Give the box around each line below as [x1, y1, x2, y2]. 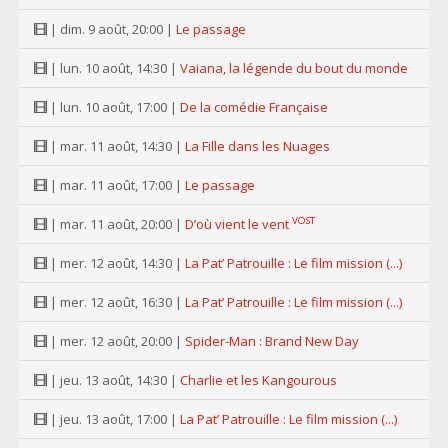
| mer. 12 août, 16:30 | [47, 293, 185, 311]
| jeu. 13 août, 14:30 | [47, 371, 180, 389]
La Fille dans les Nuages [185, 137, 330, 155]
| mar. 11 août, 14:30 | [47, 137, 185, 155]
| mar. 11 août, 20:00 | [47, 215, 185, 233]
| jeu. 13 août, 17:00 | [47, 410, 180, 428]
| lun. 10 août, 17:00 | [47, 98, 180, 116]
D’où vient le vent [185, 215, 289, 233]
